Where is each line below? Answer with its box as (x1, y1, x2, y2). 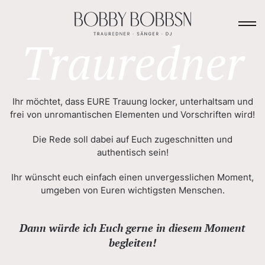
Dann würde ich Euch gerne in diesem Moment (20, 221, 245, 235)
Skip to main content (21, 21, 106, 33)
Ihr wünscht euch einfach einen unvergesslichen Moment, (11, 172, 254, 183)
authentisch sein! (96, 147, 169, 158)
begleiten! (109, 235, 156, 250)
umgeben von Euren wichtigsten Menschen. (40, 185, 225, 196)
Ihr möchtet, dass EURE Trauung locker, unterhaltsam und (12, 96, 253, 107)
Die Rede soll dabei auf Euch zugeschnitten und (33, 134, 232, 145)
